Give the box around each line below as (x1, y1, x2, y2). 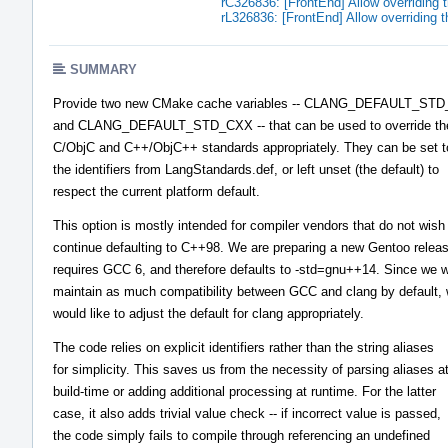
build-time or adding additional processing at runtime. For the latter (53, 383, 436, 399)
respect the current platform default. (53, 183, 260, 199)
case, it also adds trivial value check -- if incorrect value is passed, (53, 405, 441, 421)
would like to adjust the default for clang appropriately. (53, 305, 364, 321)
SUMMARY (70, 61, 137, 77)
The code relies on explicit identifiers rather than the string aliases (53, 339, 434, 355)
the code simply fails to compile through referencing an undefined (53, 427, 430, 443)
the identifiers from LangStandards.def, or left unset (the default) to (53, 161, 439, 177)
